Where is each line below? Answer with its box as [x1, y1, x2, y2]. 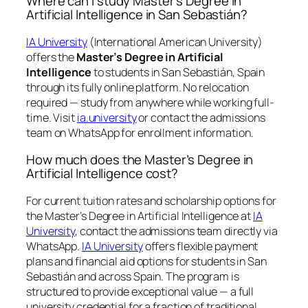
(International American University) [87, 34, 263, 49]
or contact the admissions [136, 109, 265, 125]
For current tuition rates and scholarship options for [26, 192, 276, 208]
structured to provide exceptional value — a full [26, 283, 254, 299]
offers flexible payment [142, 238, 258, 254]
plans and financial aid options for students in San [26, 253, 267, 269]
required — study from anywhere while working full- [26, 94, 274, 110]
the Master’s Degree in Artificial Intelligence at [26, 208, 253, 223]
